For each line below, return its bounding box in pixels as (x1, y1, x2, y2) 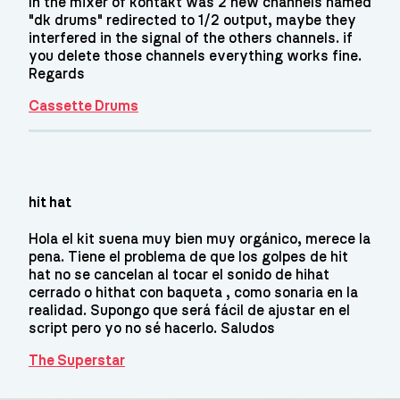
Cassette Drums (29, 98, 138, 113)
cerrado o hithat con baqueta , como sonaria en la (29, 286, 358, 301)
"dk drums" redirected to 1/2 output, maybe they (29, 12, 356, 28)
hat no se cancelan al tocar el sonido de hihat (29, 268, 329, 283)
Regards (29, 66, 85, 81)
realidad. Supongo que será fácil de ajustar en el (29, 304, 350, 319)
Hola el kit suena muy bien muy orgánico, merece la (29, 232, 371, 247)
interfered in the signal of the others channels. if (29, 30, 353, 46)
